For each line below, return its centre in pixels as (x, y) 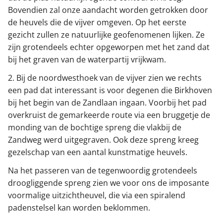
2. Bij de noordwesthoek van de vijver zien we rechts (105, 78)
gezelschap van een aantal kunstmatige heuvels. (98, 152)
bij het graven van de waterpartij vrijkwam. (87, 60)
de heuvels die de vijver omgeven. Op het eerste (97, 23)
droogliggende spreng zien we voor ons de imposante (109, 183)
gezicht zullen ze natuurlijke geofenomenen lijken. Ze (106, 35)
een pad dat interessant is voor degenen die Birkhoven (110, 90)
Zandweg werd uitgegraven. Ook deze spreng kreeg (103, 140)
